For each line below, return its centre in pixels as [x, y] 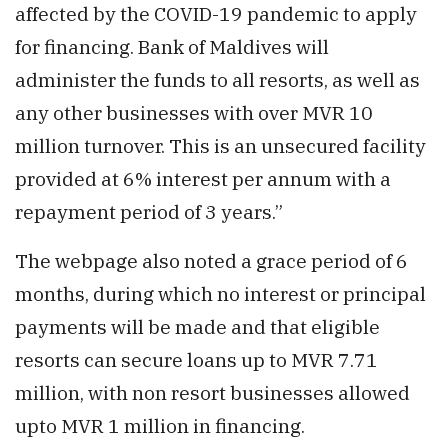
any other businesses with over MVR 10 [194, 112]
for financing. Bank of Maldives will [172, 46]
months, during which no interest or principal [220, 293]
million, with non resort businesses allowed [212, 392]
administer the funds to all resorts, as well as [217, 79]
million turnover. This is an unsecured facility [220, 145]
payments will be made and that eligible [197, 326]
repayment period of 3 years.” [149, 211]
